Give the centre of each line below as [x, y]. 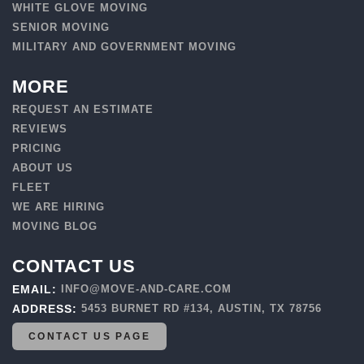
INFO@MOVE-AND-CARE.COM [147, 288]
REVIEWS [40, 128]
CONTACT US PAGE [89, 336]
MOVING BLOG [55, 226]
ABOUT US [43, 167]
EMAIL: [37, 289]
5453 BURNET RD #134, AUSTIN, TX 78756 [202, 308]
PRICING [37, 148]
